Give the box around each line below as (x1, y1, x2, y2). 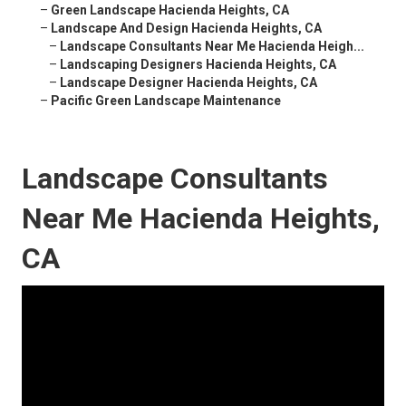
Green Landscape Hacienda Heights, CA (51, 3, 289, 18)
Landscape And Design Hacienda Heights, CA (51, 21, 322, 36)
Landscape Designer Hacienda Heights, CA (60, 75, 317, 91)
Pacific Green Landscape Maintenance (51, 93, 281, 109)
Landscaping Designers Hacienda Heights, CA (60, 57, 336, 72)
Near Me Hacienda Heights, (22, 201, 380, 237)
